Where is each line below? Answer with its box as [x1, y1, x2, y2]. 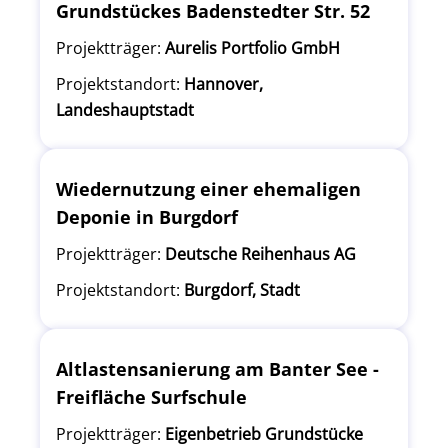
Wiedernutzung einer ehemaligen [56, 177, 361, 201]
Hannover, [184, 73, 263, 95]
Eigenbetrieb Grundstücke [165, 423, 363, 445]
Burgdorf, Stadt [184, 279, 300, 301]
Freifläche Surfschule [56, 385, 247, 409]
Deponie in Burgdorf [56, 205, 238, 229]
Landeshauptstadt [56, 99, 194, 121]
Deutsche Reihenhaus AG [165, 243, 356, 265]
